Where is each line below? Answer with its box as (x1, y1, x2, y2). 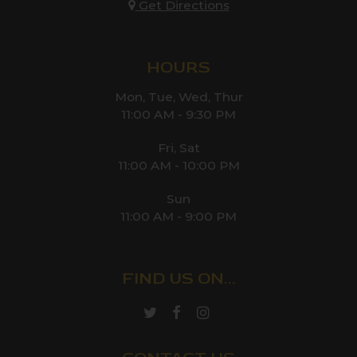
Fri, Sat (157, 140, 200, 155)
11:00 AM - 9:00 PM (120, 209, 237, 224)
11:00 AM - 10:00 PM (117, 158, 240, 173)
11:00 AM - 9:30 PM (121, 107, 236, 122)
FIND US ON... (121, 268, 236, 290)
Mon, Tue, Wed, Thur (114, 89, 243, 104)
